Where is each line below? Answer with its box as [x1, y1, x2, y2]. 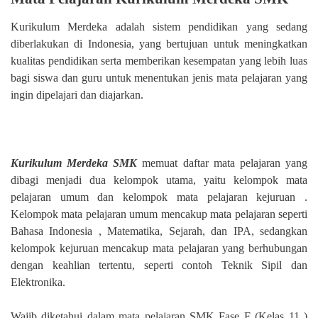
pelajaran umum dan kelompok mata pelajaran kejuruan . [11, 190, 307, 203]
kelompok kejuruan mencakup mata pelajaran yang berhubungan [11, 241, 307, 254]
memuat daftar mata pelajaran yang [137, 156, 308, 169]
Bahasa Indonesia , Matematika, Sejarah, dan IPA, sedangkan [11, 224, 307, 237]
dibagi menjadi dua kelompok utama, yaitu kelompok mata [11, 173, 307, 186]
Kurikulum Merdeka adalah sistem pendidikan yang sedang [11, 20, 307, 33]
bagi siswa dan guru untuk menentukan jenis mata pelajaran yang [11, 71, 307, 84]
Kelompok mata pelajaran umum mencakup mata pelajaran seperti [11, 207, 307, 220]
